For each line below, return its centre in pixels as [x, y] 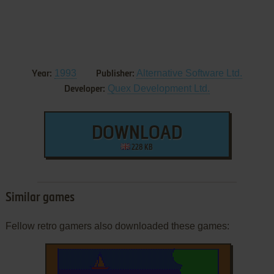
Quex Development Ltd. [158, 88]
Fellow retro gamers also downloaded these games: [117, 226]
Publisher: [115, 74]
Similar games [40, 198]
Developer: [84, 89]
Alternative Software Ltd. [189, 73]
